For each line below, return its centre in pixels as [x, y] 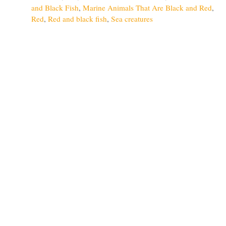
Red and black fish [77, 18]
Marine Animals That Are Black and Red [147, 7]
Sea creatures [132, 18]
